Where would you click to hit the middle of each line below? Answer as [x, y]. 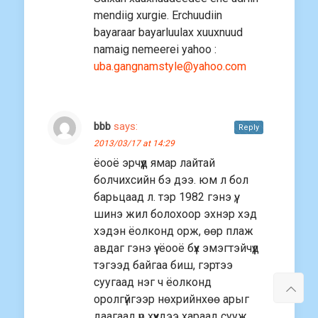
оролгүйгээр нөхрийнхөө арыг [171, 300]
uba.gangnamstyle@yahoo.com [170, 67]
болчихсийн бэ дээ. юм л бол [171, 180]
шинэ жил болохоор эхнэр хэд [175, 214]
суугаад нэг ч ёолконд [153, 283]
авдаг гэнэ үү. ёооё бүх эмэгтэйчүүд [176, 248]
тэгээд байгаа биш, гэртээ [163, 265]
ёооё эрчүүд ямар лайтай [154, 163]
